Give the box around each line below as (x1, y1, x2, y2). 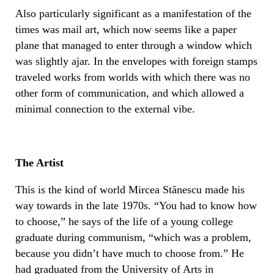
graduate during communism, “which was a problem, (15, 231, 251, 243)
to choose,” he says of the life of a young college (15, 215, 233, 228)
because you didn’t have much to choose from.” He (15, 246, 244, 259)
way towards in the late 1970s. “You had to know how (15, 199, 257, 212)
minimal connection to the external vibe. (15, 102, 195, 115)
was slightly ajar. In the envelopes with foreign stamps (15, 54, 257, 67)
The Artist (15, 156, 64, 169)
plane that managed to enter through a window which (15, 39, 252, 51)
